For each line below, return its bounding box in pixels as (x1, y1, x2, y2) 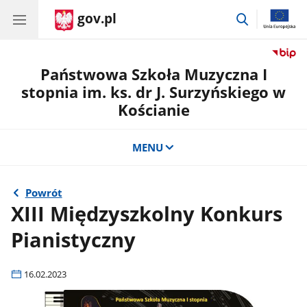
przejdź (249, 10, 284, 24)
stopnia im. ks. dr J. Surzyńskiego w (21, 82, 286, 103)
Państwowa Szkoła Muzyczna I (40, 64, 267, 85)
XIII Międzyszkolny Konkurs (11, 199, 283, 228)
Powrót (25, 186, 62, 200)
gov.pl (77, 10, 116, 27)
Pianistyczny (11, 225, 136, 254)
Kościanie (117, 99, 190, 121)
